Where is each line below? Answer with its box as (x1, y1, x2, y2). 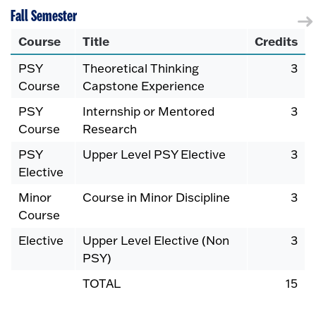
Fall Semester (11, 8, 77, 25)
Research (83, 121, 137, 137)
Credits (255, 33, 298, 49)
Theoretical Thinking (83, 61, 199, 76)
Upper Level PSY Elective (83, 147, 226, 162)
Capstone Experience (83, 78, 205, 94)
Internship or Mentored (83, 104, 214, 119)
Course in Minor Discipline (83, 190, 230, 205)
